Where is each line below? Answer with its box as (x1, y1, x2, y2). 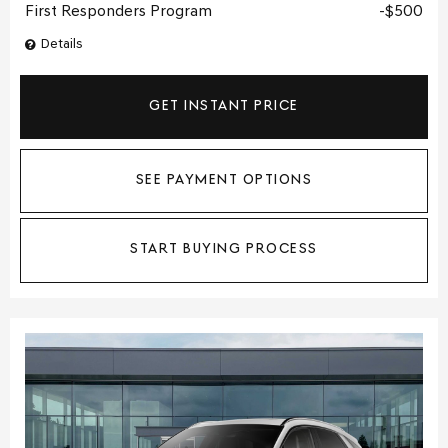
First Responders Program (25, 4, 212, 21)
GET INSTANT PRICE (149, 99, 299, 115)
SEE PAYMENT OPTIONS (135, 173, 313, 189)
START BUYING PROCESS (130, 242, 318, 258)
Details (40, 37, 83, 53)
